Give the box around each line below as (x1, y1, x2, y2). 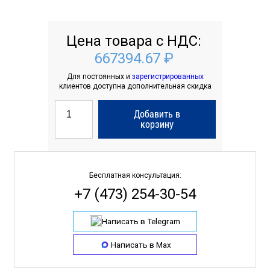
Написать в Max (111, 239, 171, 250)
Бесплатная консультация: (89, 171, 181, 180)
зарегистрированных (131, 72, 204, 81)
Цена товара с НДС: (66, 33, 201, 49)
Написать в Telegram (102, 216, 180, 226)
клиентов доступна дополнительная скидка (58, 82, 212, 90)
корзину (140, 119, 174, 130)
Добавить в (133, 108, 180, 120)
